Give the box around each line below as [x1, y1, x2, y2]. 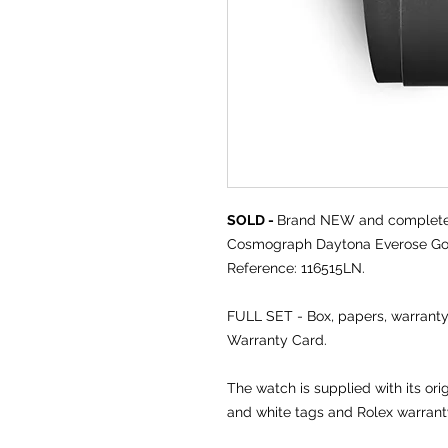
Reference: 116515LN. [227, 260, 365, 277]
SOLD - [227, 212, 277, 229]
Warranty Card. [227, 332, 327, 349]
